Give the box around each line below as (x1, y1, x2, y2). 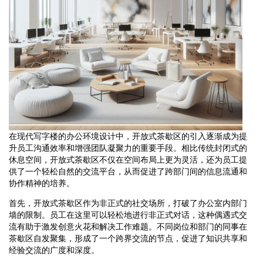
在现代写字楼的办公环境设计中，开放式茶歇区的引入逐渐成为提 (9, 131, 247, 141)
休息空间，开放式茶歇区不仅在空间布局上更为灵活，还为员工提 (9, 154, 247, 164)
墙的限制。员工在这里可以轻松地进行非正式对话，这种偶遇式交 (9, 210, 247, 220)
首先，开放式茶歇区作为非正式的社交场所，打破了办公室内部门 (9, 198, 247, 208)
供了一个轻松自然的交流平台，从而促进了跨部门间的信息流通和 (9, 166, 247, 176)
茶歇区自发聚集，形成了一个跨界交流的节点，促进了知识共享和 (9, 233, 247, 243)
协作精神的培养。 (9, 178, 75, 188)
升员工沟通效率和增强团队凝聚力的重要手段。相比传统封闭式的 (9, 143, 247, 153)
